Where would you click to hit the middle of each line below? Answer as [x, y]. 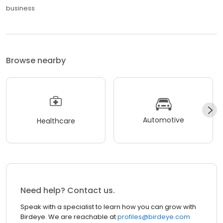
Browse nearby [36, 60]
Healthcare [56, 121]
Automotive [163, 120]
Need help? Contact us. [68, 191]
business [20, 8]
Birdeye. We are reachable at [68, 217]
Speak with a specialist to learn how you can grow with [108, 207]
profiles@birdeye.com [153, 217]
